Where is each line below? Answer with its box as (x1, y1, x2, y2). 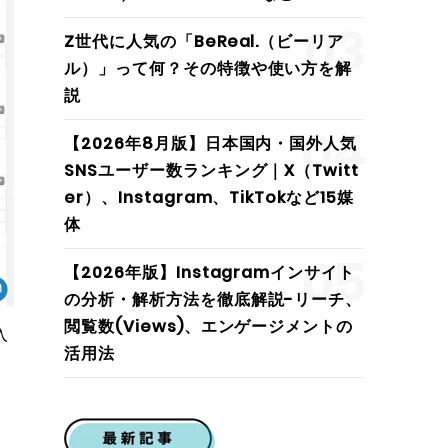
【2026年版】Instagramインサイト (64, 261, 356, 284)
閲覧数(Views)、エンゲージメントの (64, 315, 354, 338)
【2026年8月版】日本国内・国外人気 (64, 132, 358, 155)
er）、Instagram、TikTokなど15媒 (64, 186, 354, 209)
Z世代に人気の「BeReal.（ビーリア (64, 30, 345, 53)
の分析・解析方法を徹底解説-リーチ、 (64, 288, 363, 311)
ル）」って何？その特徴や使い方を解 (64, 57, 353, 80)
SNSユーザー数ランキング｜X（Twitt (64, 159, 360, 182)
